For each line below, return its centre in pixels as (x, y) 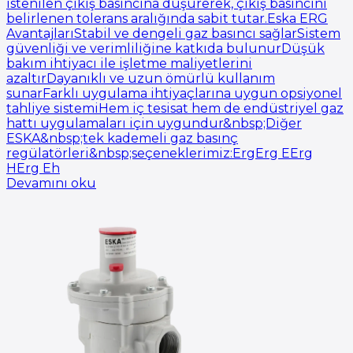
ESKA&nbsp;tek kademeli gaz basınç (122, 138)
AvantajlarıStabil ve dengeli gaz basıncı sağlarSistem (173, 33)
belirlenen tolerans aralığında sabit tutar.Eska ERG (167, 18)
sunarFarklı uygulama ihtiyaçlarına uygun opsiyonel (174, 93)
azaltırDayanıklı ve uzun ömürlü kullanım (141, 78)
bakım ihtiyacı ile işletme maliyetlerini (129, 63)
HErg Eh (33, 168)
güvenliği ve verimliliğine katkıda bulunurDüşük (165, 48)
